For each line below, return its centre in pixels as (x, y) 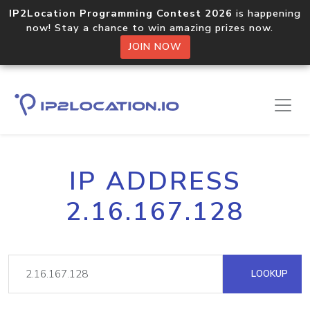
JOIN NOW (155, 47)
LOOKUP (268, 274)
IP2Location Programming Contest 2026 (121, 13)
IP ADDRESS (155, 181)
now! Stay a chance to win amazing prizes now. (155, 28)
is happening (267, 13)
